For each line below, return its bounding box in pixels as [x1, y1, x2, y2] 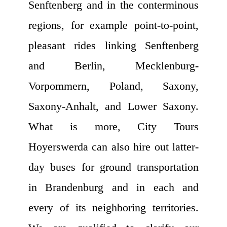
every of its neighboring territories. [28, 201, 199, 214]
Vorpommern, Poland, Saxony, [28, 80, 199, 93]
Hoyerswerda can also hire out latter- [28, 140, 199, 154]
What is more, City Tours [28, 120, 199, 133]
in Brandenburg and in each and [28, 181, 199, 194]
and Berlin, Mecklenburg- [28, 59, 199, 72]
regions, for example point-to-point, [28, 19, 199, 32]
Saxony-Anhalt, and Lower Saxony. [28, 100, 199, 113]
